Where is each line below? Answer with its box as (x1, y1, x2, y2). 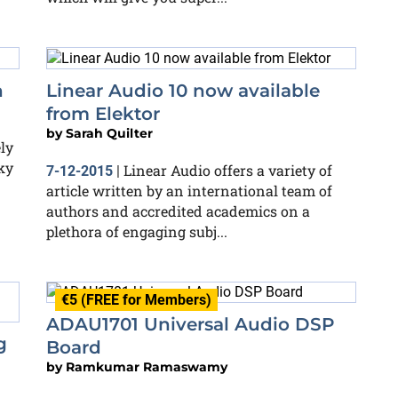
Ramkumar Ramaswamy (66, 359, 227, 376)
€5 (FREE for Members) (61, 291, 211, 308)
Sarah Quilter (66, 124, 153, 141)
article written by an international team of (46, 180, 332, 200)
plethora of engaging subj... (46, 221, 227, 241)
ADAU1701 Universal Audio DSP (46, 314, 335, 336)
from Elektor (46, 102, 160, 124)
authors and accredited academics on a (46, 201, 310, 220)
